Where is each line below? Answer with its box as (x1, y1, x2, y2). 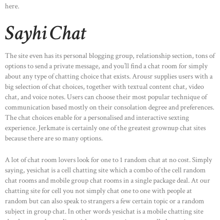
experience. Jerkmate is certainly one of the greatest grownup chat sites (5, 123, 206, 133)
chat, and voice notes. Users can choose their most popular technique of (5, 92, 207, 102)
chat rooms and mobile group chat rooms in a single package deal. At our (5, 175, 210, 185)
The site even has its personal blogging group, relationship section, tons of (5, 51, 215, 60)
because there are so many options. (5, 134, 103, 143)
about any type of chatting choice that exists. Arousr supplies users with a (5, 72, 213, 81)
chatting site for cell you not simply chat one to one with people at (5, 186, 192, 195)
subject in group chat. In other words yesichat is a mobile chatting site (5, 206, 203, 216)
